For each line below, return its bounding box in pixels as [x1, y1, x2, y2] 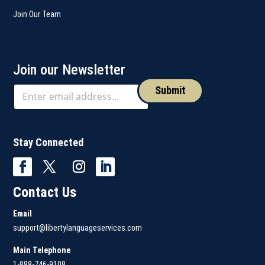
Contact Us [13, 183, 77, 201]
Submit [155, 84, 186, 97]
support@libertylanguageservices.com [13, 222, 143, 232]
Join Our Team [13, 9, 62, 19]
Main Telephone [13, 245, 71, 255]
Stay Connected [13, 135, 84, 148]
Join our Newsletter [13, 61, 126, 78]
